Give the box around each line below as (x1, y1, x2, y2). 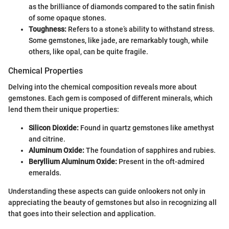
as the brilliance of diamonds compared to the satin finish (29, 3, 215, 11)
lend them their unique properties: (8, 105, 119, 114)
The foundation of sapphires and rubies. (84, 146, 216, 155)
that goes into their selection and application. (8, 210, 156, 218)
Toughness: (29, 25, 66, 34)
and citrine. (29, 135, 65, 144)
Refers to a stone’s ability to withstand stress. (66, 25, 215, 34)
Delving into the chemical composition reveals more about (8, 83, 197, 91)
